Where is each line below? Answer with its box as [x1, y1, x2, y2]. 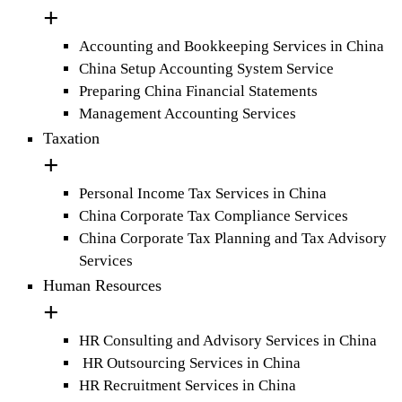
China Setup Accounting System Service [79, 60, 334, 78]
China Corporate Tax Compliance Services [79, 207, 348, 225]
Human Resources [43, 276, 162, 295]
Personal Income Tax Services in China [79, 185, 327, 203]
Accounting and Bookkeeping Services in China [79, 38, 384, 56]
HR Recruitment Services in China [79, 377, 296, 395]
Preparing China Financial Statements [79, 83, 318, 100]
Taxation [43, 129, 100, 148]
